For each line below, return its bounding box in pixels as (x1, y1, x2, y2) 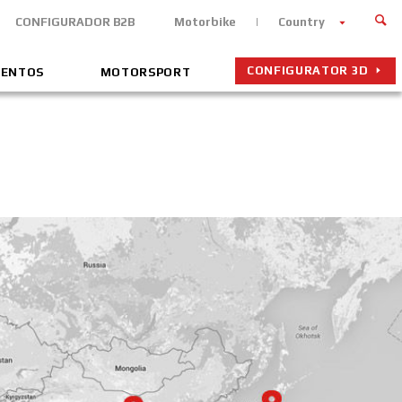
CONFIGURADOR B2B (14, 15, 135, 29)
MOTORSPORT (100, 65, 191, 79)
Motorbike (174, 15, 237, 29)
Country (278, 15, 326, 29)
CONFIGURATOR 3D (247, 64, 369, 78)
